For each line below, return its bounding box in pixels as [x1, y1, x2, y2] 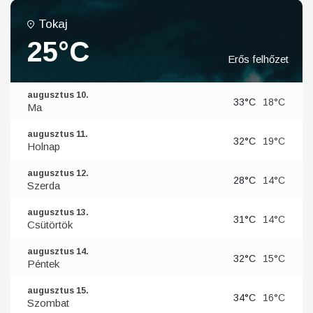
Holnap [27, 140, 60, 153]
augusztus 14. [27, 247, 89, 257]
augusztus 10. [27, 90, 89, 101]
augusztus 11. [27, 129, 88, 140]
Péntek [27, 258, 59, 270]
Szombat [27, 297, 69, 310]
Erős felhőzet [228, 53, 289, 66]
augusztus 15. [27, 286, 89, 296]
